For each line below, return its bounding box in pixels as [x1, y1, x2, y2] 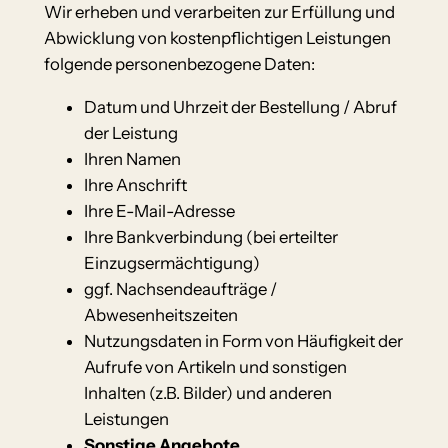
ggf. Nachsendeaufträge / [83, 279, 277, 300]
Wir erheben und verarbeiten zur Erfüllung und [43, 2, 395, 23]
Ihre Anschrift [83, 175, 187, 196]
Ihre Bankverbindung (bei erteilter [83, 227, 338, 248]
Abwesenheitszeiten [83, 305, 238, 326]
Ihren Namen [83, 149, 181, 170]
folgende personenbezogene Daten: [43, 54, 315, 75]
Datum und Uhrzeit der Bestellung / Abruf [83, 97, 397, 118]
